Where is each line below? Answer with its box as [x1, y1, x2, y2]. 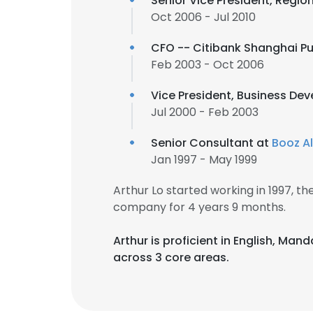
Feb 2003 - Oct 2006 [151, 57, 264, 73]
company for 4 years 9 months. [113, 199, 286, 215]
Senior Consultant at [151, 135, 272, 151]
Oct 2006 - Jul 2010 [151, 9, 256, 25]
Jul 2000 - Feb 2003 [151, 104, 259, 120]
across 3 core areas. [113, 249, 229, 265]
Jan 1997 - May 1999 [151, 152, 257, 168]
